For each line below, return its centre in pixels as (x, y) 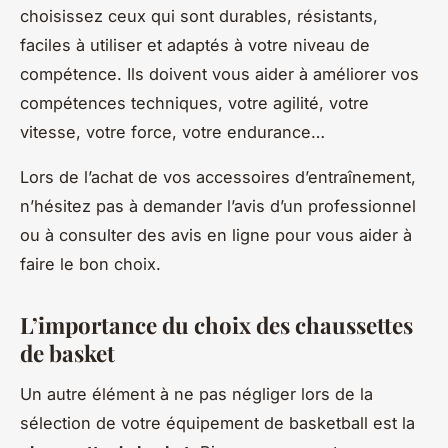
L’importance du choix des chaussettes (216, 325)
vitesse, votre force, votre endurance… (172, 132)
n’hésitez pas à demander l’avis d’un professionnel (218, 206)
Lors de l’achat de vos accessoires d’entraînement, (218, 177)
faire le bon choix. (90, 264)
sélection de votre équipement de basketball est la (217, 423)
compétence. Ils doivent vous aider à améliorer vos (219, 74)
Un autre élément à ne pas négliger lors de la (196, 394)
